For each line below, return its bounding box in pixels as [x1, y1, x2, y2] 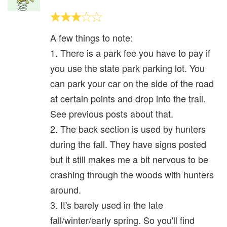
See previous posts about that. [50, 107, 173, 121]
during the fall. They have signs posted [50, 137, 206, 151]
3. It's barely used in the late [50, 198, 163, 212]
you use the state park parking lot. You [50, 61, 205, 75]
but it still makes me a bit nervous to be [50, 153, 208, 166]
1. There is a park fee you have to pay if [50, 46, 210, 60]
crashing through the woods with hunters [50, 168, 214, 181]
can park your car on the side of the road [50, 77, 214, 90]
